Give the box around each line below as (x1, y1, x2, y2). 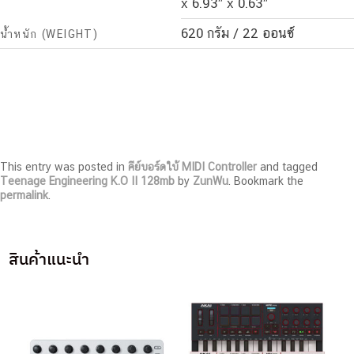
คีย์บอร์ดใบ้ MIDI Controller (128, 160, 257, 173)
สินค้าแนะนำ (9, 249, 90, 269)
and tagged (257, 160, 318, 173)
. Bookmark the (228, 174, 303, 187)
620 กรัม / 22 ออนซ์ (181, 25, 295, 42)
